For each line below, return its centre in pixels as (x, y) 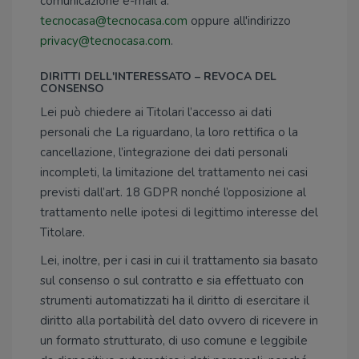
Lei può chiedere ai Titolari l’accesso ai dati (156, 112)
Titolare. (63, 232)
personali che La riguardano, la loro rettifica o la (169, 132)
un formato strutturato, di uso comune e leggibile (174, 341)
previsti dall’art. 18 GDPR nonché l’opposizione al (173, 192)
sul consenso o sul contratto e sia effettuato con (172, 280)
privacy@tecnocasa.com (105, 41)
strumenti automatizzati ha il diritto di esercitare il (175, 301)
